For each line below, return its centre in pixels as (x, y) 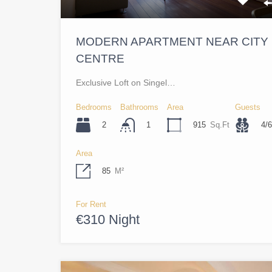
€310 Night (108, 220)
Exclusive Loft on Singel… (126, 82)
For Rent (91, 205)
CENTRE (100, 58)
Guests (248, 107)
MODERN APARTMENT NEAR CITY (172, 41)
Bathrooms (139, 107)
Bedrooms (94, 107)
